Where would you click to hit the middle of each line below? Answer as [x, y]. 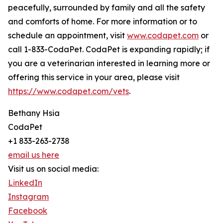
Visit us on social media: [53, 169]
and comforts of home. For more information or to [103, 22]
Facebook [28, 211]
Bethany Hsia [34, 113]
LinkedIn [25, 183]
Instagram [28, 197]
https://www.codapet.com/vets [68, 91]
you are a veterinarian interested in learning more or [109, 63]
